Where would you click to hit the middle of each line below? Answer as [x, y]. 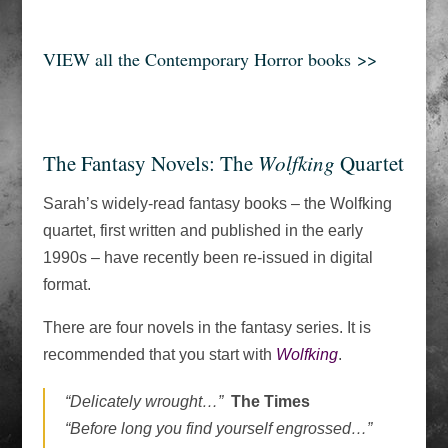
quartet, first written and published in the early [202, 230]
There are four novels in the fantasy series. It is [206, 327]
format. [66, 284]
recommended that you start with [159, 354]
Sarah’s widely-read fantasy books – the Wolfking [217, 203]
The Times [270, 401]
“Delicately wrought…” [145, 401]
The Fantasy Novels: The [150, 162]
